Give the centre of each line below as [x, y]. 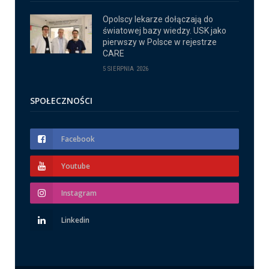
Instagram [79, 193]
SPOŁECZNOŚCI [61, 101]
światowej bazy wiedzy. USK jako [165, 31]
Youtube [76, 166]
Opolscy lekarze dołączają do [158, 20]
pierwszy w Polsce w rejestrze [160, 42]
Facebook [78, 139]
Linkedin [75, 220]
